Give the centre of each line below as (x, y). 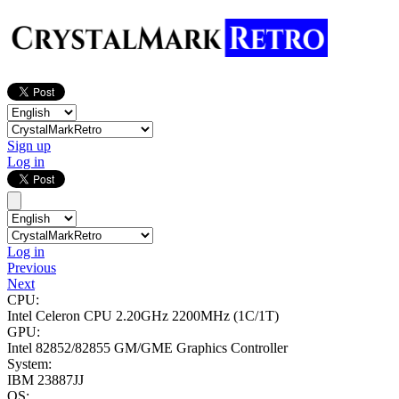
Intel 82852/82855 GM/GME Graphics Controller (147, 348)
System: (29, 364)
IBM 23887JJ (45, 380)
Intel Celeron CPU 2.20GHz (90, 316)
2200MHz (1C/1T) (225, 316)
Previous (32, 268)
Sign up (29, 146)
